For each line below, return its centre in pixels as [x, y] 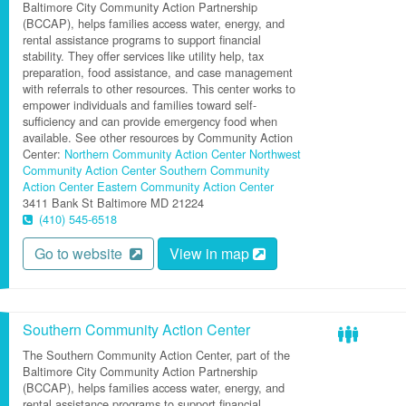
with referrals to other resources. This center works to [159, 88]
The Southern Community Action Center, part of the [156, 355]
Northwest [275, 154]
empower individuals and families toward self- [140, 105]
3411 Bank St [58, 203]
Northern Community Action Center [155, 154]
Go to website [82, 253]
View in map [211, 253]
